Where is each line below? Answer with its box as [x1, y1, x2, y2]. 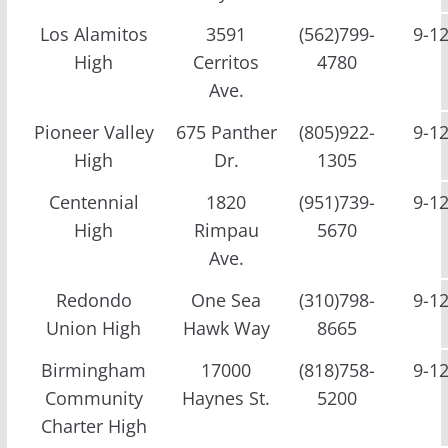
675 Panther [175, 119, 277, 144]
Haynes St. [182, 385, 271, 410]
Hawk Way [182, 315, 270, 340]
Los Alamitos [39, 21, 148, 46]
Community [44, 385, 143, 410]
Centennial [48, 189, 139, 214]
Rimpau [193, 217, 259, 242]
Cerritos [193, 49, 260, 74]
